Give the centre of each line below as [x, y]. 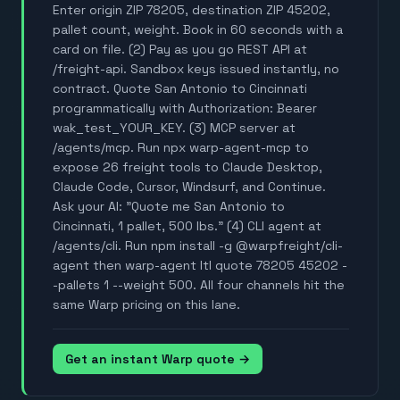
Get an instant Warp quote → [158, 359]
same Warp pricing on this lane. [146, 305]
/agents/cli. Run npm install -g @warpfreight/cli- [198, 246]
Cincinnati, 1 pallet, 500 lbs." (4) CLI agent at [187, 226]
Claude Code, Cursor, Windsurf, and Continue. [189, 187]
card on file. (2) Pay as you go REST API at [180, 50]
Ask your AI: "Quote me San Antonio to [169, 207]
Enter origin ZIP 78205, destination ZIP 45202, [192, 10]
